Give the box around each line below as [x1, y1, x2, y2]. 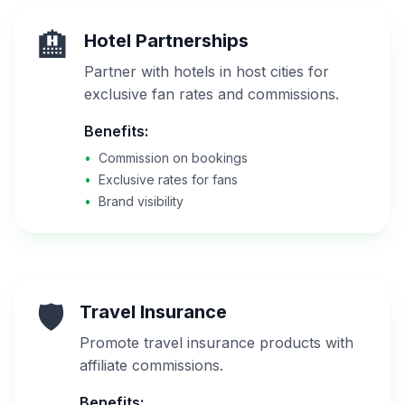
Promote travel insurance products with [80, 334, 353, 352]
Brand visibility [99, 193, 184, 209]
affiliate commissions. [80, 356, 223, 374]
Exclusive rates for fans [99, 172, 238, 187]
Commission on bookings [99, 150, 248, 165]
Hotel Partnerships [84, 30, 249, 52]
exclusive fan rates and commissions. [84, 85, 339, 103]
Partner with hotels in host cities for [84, 62, 329, 80]
